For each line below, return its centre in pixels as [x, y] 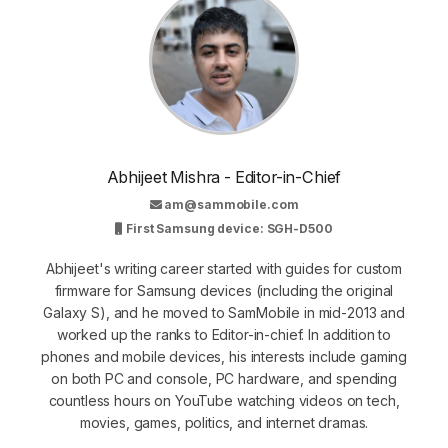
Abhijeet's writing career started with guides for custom [224, 268]
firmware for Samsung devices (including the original [224, 290]
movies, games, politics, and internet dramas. [224, 422]
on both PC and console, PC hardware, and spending [224, 378]
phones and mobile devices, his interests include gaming [224, 356]
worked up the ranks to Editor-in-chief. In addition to [224, 334]
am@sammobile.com [231, 204]
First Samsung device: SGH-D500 [228, 228]
